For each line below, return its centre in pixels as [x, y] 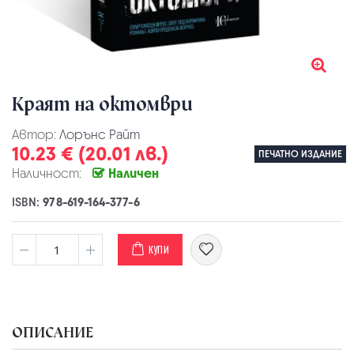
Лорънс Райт [100, 134]
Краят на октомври [102, 104]
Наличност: [47, 173]
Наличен [134, 173]
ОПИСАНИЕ [53, 332]
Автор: [36, 134]
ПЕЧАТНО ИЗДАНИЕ [301, 154]
